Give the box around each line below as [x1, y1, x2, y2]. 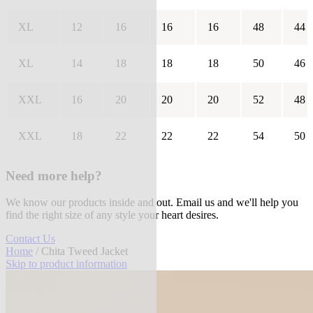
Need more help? [6, 168, 102, 183]
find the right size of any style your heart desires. [6, 209, 219, 221]
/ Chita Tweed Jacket [33, 245, 128, 258]
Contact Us [6, 233, 55, 245]
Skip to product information [6, 258, 127, 270]
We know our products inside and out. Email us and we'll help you [6, 196, 298, 209]
